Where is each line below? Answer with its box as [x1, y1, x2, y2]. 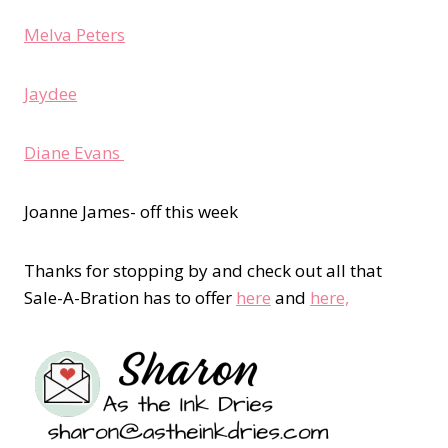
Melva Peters [24, 23, 125, 47]
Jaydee [24, 82, 77, 106]
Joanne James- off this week [24, 200, 238, 224]
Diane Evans [24, 141, 124, 165]
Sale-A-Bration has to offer [24, 286, 236, 310]
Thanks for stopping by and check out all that [24, 259, 382, 283]
